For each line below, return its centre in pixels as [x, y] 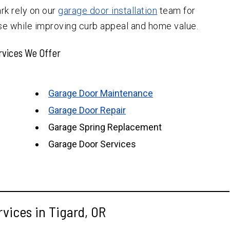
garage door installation [108, 10]
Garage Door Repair [87, 110]
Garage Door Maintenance [101, 93]
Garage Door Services [92, 144]
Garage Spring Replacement [105, 127]
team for [176, 10]
